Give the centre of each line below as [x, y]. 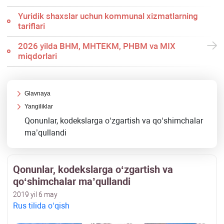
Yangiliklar [39, 107]
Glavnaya [38, 94]
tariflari [31, 26]
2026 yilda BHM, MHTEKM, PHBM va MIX [96, 46]
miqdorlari [37, 56]
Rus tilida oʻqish [41, 206]
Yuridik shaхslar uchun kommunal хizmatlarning [108, 16]
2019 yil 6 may [35, 195]
